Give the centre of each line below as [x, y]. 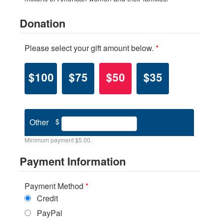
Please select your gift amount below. [90, 48]
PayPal [50, 213]
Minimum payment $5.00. [58, 140]
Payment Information [73, 161]
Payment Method [55, 186]
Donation [42, 23]
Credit [47, 198]
